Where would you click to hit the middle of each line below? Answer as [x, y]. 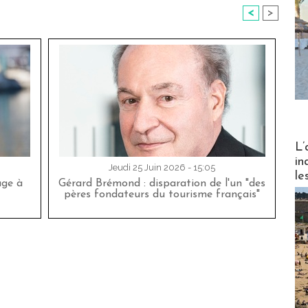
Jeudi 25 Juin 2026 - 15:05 [162, 168]
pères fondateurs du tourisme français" [162, 195]
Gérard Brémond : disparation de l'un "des [162, 184]
